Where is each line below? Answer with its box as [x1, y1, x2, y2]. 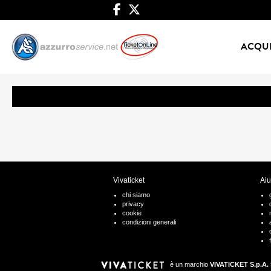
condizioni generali [122, 218, 176, 226]
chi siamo [122, 191, 150, 199]
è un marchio [168, 261, 210, 269]
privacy [122, 200, 144, 208]
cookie [122, 209, 142, 217]
